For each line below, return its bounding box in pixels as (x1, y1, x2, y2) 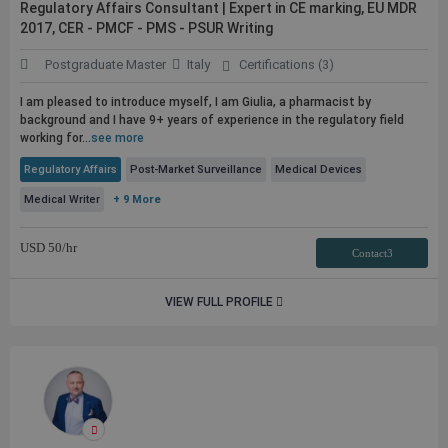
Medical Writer (24, 193, 100, 206)
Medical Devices (275, 163, 362, 176)
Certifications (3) (238, 57, 334, 72)
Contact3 (351, 247, 393, 259)
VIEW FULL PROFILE (165, 295, 276, 309)
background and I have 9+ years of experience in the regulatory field (20, 113, 404, 127)
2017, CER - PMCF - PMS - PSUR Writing (20, 20, 273, 36)
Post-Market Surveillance (130, 163, 262, 176)
